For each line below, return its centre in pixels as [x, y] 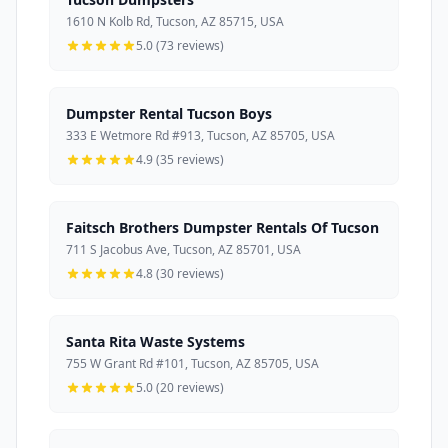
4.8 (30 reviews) [180, 274]
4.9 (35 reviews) [180, 160]
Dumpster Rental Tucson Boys [169, 114]
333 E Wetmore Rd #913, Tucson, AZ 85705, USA [200, 136]
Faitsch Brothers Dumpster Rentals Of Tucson [222, 228]
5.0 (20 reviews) [180, 388]
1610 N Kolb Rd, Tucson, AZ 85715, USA [175, 22]
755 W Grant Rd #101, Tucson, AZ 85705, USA [192, 364]
